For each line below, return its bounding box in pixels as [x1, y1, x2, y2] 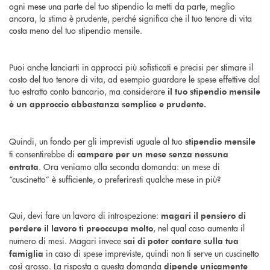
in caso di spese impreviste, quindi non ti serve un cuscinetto [46, 247, 259, 260]
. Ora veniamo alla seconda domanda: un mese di [39, 160, 220, 172]
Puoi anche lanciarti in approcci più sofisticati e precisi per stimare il [9, 60, 253, 73]
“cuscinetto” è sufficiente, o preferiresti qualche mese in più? [9, 172, 221, 185]
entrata [9, 160, 39, 172]
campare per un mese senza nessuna [77, 148, 228, 160]
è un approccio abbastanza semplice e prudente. [9, 98, 206, 110]
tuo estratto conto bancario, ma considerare [9, 84, 165, 97]
